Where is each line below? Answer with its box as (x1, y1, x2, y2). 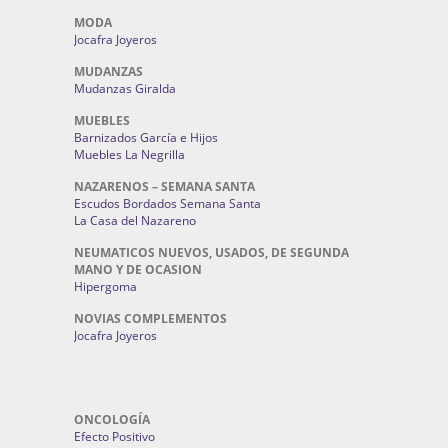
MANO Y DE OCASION (74, 261, 202, 278)
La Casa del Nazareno (74, 212, 196, 229)
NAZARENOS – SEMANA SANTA (74, 178, 255, 195)
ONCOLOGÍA (74, 411, 150, 428)
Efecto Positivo (74, 428, 155, 445)
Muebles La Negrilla (74, 146, 185, 163)
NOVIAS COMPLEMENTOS (74, 310, 227, 327)
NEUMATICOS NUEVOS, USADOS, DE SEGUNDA (74, 244, 349, 261)
